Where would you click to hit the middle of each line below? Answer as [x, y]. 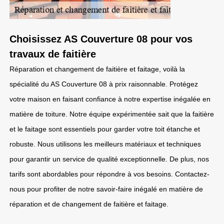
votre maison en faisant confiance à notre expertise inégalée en [110, 99]
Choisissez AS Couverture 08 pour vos [101, 39]
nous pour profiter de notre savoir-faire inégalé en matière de [106, 189]
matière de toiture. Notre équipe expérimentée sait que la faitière [112, 114]
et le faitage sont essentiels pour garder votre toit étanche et [105, 129]
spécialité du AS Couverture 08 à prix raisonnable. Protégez [104, 84]
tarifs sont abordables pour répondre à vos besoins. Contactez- [109, 174]
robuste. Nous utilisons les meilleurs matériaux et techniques [105, 144]
